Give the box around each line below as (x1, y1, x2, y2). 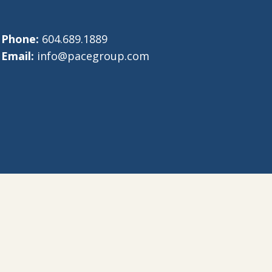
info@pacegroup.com (37, 48, 149, 63)
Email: (1, 48, 34, 63)
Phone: (1, 31, 39, 46)
